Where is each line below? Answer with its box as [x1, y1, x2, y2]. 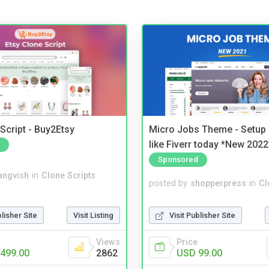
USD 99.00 [177, 247, 222, 259]
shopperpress [190, 178, 246, 189]
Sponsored [158, 154, 198, 164]
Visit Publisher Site [169, 210, 235, 220]
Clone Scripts [41, 171, 95, 181]
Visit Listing [73, 210, 113, 220]
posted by [149, 178, 187, 189]
